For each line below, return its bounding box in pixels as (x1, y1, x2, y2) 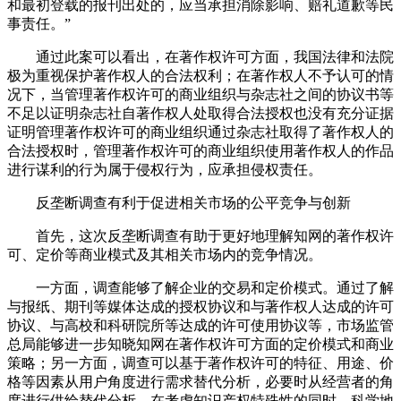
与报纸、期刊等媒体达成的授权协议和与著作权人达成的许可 (7, 299, 394, 315)
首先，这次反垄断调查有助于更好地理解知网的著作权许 (7, 228, 394, 244)
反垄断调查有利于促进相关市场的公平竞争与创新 (7, 195, 351, 211)
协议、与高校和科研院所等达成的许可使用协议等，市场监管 (7, 318, 394, 334)
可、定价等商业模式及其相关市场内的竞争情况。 (7, 247, 322, 263)
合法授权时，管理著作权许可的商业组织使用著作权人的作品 (7, 143, 394, 159)
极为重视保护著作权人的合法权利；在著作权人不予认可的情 (7, 68, 394, 84)
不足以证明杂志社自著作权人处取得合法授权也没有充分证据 (7, 106, 394, 122)
